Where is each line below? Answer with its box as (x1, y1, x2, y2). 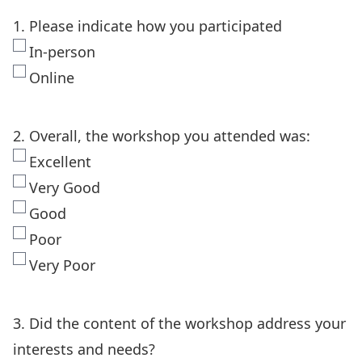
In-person (29, 42, 95, 61)
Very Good (29, 178, 100, 197)
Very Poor (29, 255, 95, 275)
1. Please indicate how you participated (13, 16, 282, 36)
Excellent (29, 152, 91, 171)
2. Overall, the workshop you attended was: (13, 126, 310, 145)
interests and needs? (13, 339, 155, 359)
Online (29, 68, 74, 87)
